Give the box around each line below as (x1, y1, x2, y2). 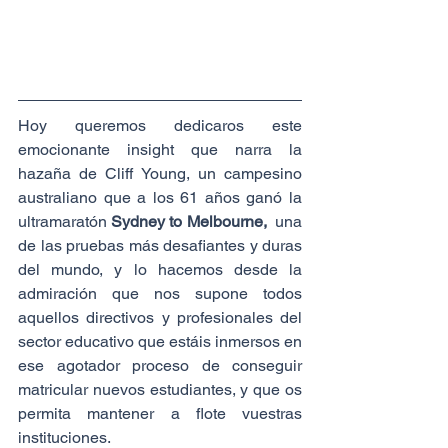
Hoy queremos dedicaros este (18, 116, 302, 136)
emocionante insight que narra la (18, 140, 302, 160)
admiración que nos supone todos (18, 284, 302, 304)
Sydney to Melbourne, (111, 212, 271, 232)
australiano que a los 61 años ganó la (18, 188, 302, 208)
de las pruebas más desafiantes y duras (18, 236, 302, 256)
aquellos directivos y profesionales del (18, 308, 302, 328)
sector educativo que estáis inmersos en (18, 332, 302, 352)
